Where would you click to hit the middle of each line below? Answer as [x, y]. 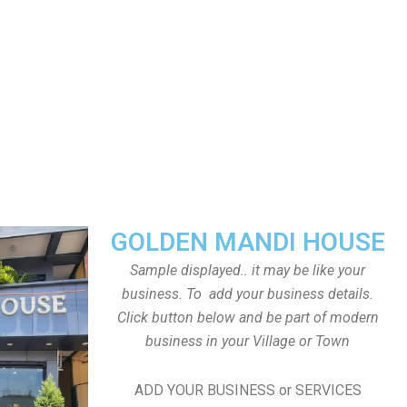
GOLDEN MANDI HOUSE [248, 242]
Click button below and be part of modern [248, 318]
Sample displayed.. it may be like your [248, 270]
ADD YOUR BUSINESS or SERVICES [248, 390]
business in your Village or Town [248, 341]
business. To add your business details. [248, 294]
